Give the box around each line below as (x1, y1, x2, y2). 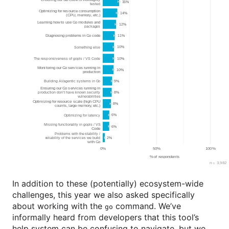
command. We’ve (113, 200, 181, 211)
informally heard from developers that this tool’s (12, 212, 199, 222)
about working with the (12, 200, 105, 211)
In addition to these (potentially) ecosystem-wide (12, 178, 203, 189)
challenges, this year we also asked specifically (12, 189, 195, 200)
